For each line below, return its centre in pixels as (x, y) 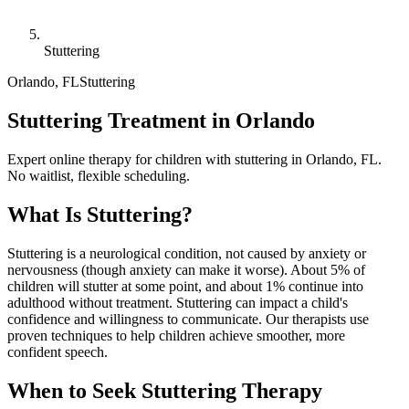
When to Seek (74, 390)
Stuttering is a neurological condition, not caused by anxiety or (187, 253)
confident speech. (58, 351)
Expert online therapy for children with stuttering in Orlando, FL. (194, 159)
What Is (47, 214)
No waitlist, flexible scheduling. (99, 175)
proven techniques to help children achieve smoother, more (176, 335)
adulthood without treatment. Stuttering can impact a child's (178, 302)
